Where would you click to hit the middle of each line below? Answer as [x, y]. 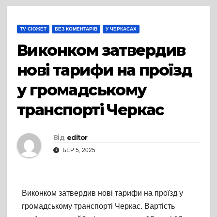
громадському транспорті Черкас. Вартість [98, 206]
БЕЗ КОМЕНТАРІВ [76, 29]
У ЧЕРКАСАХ [121, 29]
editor [77, 138]
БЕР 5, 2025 [78, 150]
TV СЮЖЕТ [33, 29]
